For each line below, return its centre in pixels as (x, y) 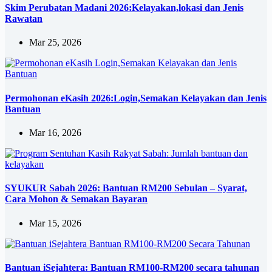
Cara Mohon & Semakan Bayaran (76, 199)
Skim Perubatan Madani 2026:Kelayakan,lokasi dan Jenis (124, 8)
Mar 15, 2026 (55, 223)
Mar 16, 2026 (55, 132)
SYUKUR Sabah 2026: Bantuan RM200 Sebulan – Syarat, (126, 188)
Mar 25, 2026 (55, 42)
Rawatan (24, 19)
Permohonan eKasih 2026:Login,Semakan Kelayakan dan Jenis (136, 98)
